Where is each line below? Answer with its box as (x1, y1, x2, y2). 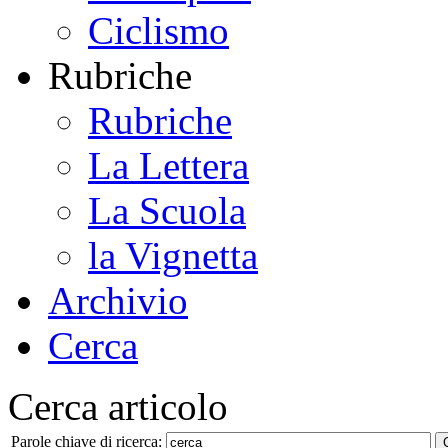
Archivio (48, 278, 188, 322)
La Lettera (88, 143, 249, 187)
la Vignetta (88, 233, 258, 277)
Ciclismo (88, 8, 229, 52)
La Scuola (88, 188, 246, 232)
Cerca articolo (8, 384, 228, 428)
